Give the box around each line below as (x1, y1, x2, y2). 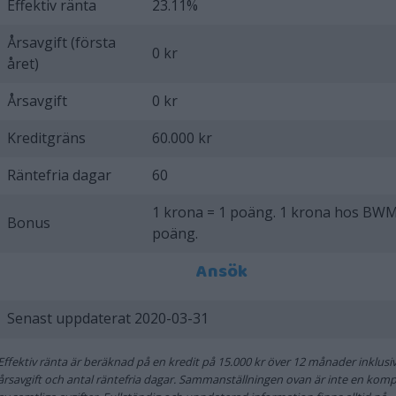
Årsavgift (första (7, 32, 117, 52)
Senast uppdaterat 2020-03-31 (7, 308, 209, 328)
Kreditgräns (7, 127, 87, 148)
